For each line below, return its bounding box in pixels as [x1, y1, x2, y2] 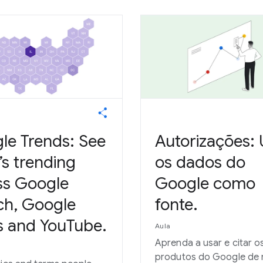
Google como [155, 173, 255, 194]
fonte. [155, 194, 198, 215]
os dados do [155, 152, 245, 173]
